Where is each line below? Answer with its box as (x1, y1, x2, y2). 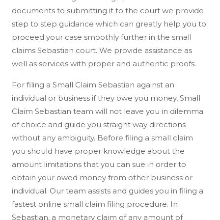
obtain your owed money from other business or (12, 173, 192, 182)
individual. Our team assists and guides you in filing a (12, 186, 203, 195)
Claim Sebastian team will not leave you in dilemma (12, 107, 203, 116)
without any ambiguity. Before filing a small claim (12, 133, 193, 142)
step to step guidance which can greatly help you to (12, 19, 206, 28)
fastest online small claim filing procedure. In (12, 199, 178, 209)
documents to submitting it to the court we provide (12, 6, 204, 15)
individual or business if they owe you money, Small (12, 93, 200, 103)
